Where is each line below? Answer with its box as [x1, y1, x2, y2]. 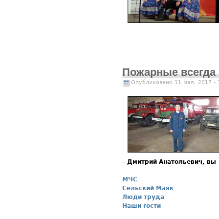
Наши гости [122, 202, 161, 209]
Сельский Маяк [122, 184, 174, 192]
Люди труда [122, 193, 164, 200]
